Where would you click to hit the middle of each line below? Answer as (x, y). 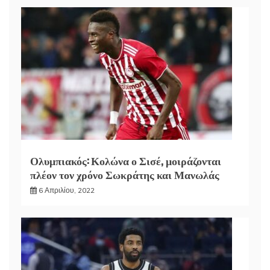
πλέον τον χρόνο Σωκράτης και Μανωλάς (125, 174)
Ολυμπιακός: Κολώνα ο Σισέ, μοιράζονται (126, 161)
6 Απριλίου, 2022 (67, 190)
